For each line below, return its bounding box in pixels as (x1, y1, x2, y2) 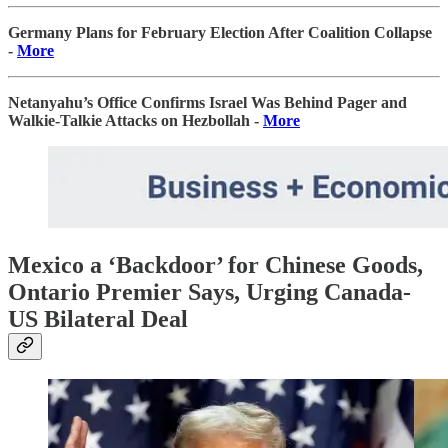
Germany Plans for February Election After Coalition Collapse (8, 23, 432, 41)
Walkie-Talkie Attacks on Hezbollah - (8, 111, 263, 129)
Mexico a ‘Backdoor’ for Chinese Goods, (8, 251, 423, 278)
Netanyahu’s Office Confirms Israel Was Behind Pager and (8, 93, 407, 111)
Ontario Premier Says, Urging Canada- (8, 278, 411, 305)
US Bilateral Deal (8, 305, 188, 332)
